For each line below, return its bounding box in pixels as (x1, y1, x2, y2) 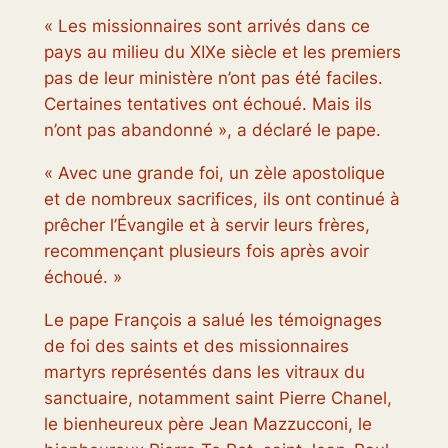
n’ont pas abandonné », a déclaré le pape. (43, 120, 381, 141)
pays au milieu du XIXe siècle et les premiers (43, 42, 401, 63)
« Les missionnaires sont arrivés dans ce (43, 16, 370, 37)
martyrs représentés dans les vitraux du (43, 361, 365, 382)
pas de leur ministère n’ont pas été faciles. (43, 68, 383, 89)
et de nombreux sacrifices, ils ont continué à (43, 189, 400, 210)
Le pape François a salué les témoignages (43, 309, 382, 330)
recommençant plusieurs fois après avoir (43, 241, 369, 262)
